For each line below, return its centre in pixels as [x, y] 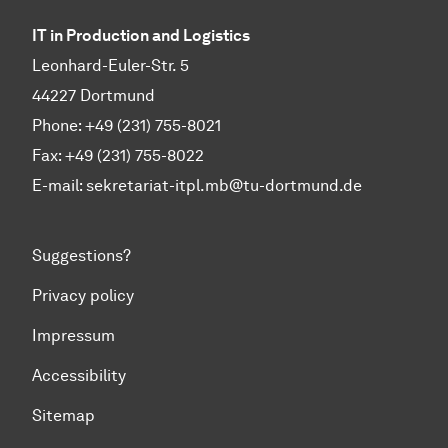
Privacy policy [83, 296]
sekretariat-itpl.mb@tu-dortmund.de [224, 186]
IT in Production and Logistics [141, 36]
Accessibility [79, 376]
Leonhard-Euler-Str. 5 [110, 66]
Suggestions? [81, 256]
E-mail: [59, 186]
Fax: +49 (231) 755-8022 [118, 156]
